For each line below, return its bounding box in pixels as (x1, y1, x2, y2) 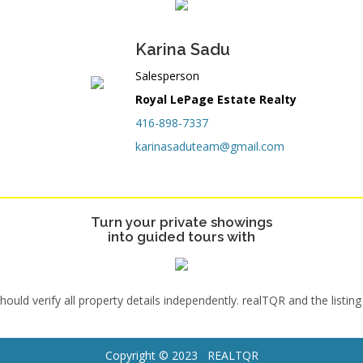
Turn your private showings (91, 214, 272, 230)
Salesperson (135, 68, 199, 83)
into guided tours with (108, 228, 255, 245)
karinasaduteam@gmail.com (135, 139, 284, 154)
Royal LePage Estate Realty (135, 92, 297, 107)
